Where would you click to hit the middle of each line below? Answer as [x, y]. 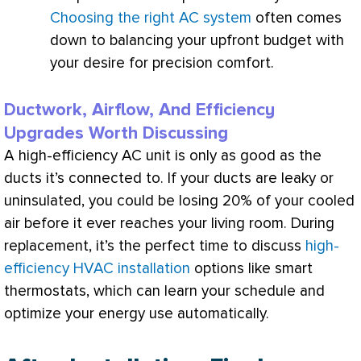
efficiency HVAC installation [97, 268]
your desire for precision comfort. [162, 64]
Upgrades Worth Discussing [116, 133]
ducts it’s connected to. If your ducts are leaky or [169, 178]
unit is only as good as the [232, 156]
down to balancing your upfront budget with [197, 41]
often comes [297, 19]
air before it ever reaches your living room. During [169, 223]
